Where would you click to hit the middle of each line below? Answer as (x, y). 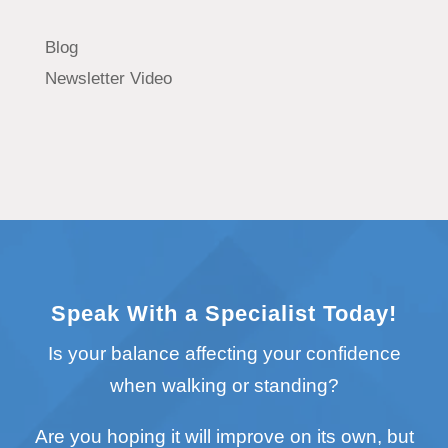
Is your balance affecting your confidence (224, 353)
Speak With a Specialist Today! (224, 313)
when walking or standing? (224, 385)
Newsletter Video (108, 78)
